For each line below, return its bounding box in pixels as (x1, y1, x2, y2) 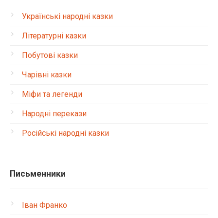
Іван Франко (22, 200, 67, 210)
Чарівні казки (22, 70, 72, 79)
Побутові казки (22, 51, 78, 60)
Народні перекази (22, 109, 87, 118)
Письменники (10, 169, 66, 179)
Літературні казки (22, 31, 86, 40)
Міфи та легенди (22, 90, 82, 99)
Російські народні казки (22, 128, 109, 138)
